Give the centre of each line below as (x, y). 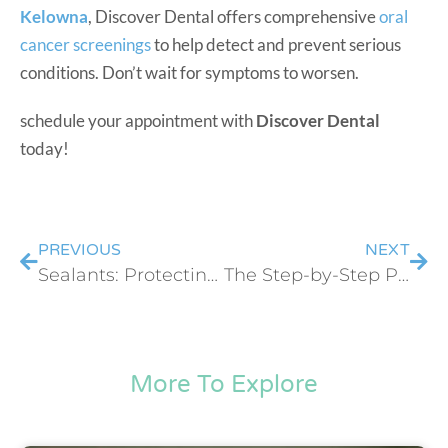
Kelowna (54, 16)
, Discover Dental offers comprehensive (233, 16)
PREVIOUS (79, 249)
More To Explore (224, 384)
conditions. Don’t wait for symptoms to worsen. (189, 72)
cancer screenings (85, 44)
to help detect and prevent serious (276, 44)
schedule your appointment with (138, 120)
